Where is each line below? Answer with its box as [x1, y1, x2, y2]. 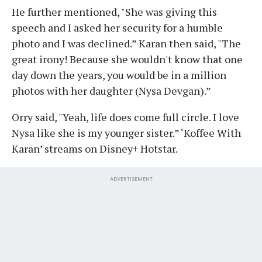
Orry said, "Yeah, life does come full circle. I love [12, 110, 239, 125]
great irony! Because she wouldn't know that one [12, 52, 243, 67]
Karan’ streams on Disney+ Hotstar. [12, 142, 178, 156]
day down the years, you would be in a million [12, 68, 226, 82]
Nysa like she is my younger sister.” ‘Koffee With [12, 126, 241, 140]
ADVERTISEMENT [109, 175, 153, 183]
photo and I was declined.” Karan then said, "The [12, 36, 241, 51]
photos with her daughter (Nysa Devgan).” [12, 84, 211, 98]
